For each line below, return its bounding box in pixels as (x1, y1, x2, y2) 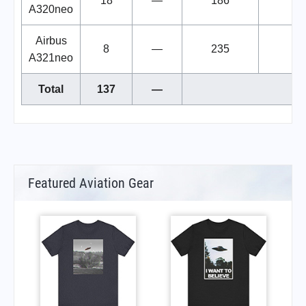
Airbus (35, 34, 67, 46)
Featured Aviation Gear (28, 174, 154, 191)
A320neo (29, 3, 73, 15)
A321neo (29, 51, 73, 64)
